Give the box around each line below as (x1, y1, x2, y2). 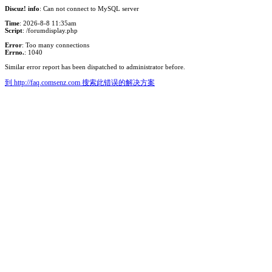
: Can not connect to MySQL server (39, 5, 139, 12)
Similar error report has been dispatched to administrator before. (5, 63, 185, 70)
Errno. (5, 49, 24, 56)
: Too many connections (22, 41, 89, 49)
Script (5, 27, 22, 34)
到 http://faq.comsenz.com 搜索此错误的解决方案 (5, 78, 155, 87)
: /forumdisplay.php (22, 27, 78, 34)
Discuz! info (5, 5, 39, 12)
